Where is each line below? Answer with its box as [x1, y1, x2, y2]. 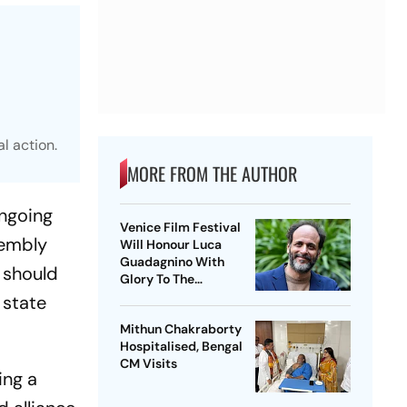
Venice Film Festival [119, 219, 241, 236]
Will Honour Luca [119, 236, 222, 253]
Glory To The [119, 271, 194, 288]
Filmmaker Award [119, 288, 227, 305]
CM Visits [119, 355, 177, 372]
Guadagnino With [119, 253, 224, 271]
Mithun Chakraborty [119, 321, 242, 338]
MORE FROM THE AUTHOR [126, 160, 297, 188]
